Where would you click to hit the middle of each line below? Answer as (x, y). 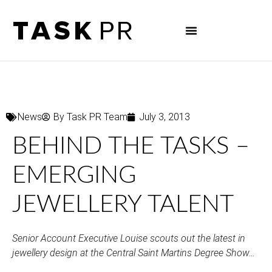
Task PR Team (97, 117)
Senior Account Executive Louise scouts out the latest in (129, 238)
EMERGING (74, 175)
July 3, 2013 (165, 117)
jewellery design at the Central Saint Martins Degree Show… (134, 253)
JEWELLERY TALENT (123, 205)
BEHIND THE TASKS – (131, 146)
